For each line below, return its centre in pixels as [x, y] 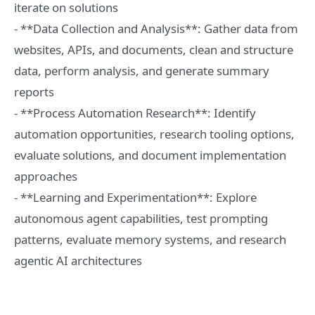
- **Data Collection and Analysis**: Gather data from [156, 28]
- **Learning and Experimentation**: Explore [135, 197]
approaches [46, 176]
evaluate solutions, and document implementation [150, 155]
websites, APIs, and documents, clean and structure [154, 50]
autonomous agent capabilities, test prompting [141, 218]
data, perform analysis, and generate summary [142, 71]
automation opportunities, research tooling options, [154, 134]
